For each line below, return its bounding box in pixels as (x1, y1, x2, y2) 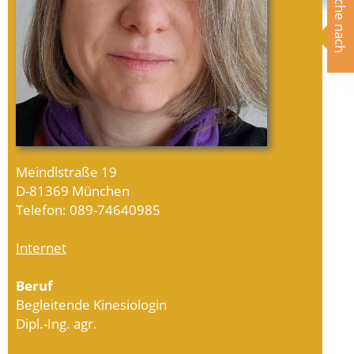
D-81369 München (16, 181, 130, 201)
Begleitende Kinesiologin (16, 295, 167, 314)
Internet (16, 238, 66, 258)
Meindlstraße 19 (16, 162, 117, 182)
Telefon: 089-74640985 (16, 200, 160, 220)
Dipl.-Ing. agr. (16, 314, 97, 333)
